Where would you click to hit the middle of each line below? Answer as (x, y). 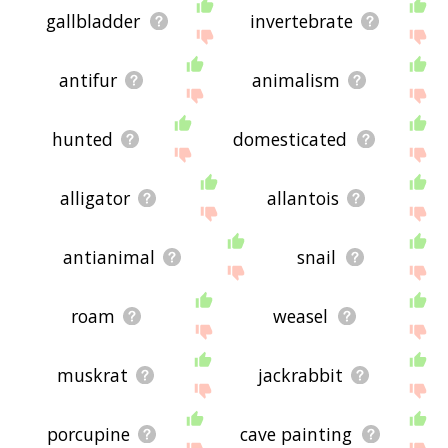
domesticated (290, 138)
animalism (296, 79)
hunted (82, 138)
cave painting (296, 433)
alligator (95, 197)
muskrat (92, 374)
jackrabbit (300, 374)
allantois (303, 197)
